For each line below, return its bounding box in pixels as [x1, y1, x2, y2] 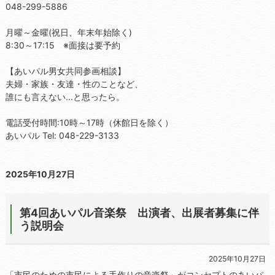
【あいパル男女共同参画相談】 [5, 66, 126, 77]
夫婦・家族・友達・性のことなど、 [5, 79, 143, 90]
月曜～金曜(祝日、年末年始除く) [5, 27, 132, 38]
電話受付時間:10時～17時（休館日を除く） [5, 117, 173, 128]
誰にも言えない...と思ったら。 [5, 91, 125, 103]
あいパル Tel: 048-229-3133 [5, 130, 119, 141]
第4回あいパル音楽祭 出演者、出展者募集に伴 [19, 206, 259, 220]
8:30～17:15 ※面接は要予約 [5, 40, 120, 51]
